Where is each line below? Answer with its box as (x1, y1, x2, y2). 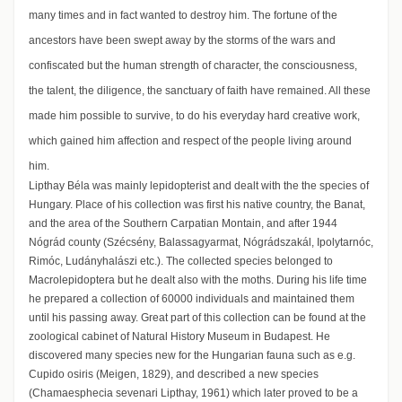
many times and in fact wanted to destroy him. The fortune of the (29, 9, 337, 22)
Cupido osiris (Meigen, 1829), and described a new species (29, 368, 319, 381)
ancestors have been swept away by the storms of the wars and (29, 34, 336, 48)
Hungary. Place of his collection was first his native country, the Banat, (29, 198, 365, 212)
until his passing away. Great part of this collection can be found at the (29, 311, 366, 325)
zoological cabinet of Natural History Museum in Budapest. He (29, 330, 330, 344)
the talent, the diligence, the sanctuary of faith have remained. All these (29, 84, 371, 98)
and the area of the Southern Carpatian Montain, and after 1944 (29, 217, 337, 231)
